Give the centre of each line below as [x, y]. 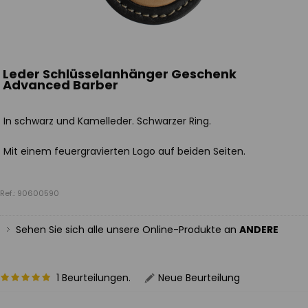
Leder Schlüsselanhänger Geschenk [120, 74]
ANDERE [259, 230]
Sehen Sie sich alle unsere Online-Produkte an [128, 230]
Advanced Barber [60, 85]
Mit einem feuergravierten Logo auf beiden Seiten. [124, 151]
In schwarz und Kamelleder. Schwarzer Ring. [107, 121]
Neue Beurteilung [199, 278]
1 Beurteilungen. [93, 278]
